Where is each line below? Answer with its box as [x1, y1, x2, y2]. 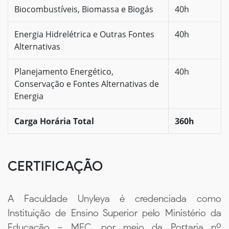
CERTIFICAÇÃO [8, 157, 103, 174]
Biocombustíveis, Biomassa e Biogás [14, 3, 153, 15]
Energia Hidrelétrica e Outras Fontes [14, 28, 154, 40]
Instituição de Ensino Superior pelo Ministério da [8, 207, 221, 219]
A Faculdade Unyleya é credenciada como [8, 192, 221, 204]
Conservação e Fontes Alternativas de [14, 78, 159, 89]
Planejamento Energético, [14, 65, 113, 77]
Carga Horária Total [14, 115, 94, 127]
